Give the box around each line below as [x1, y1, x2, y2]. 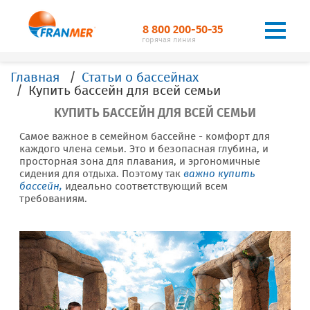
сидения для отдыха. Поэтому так [19, 167, 183, 180]
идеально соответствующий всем [62, 180, 228, 192]
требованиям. [19, 192, 87, 205]
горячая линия [142, 35, 197, 44]
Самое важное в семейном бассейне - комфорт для [19, 130, 270, 143]
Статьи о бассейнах [82, 69, 199, 85]
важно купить [183, 167, 255, 180]
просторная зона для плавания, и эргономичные [19, 155, 260, 167]
